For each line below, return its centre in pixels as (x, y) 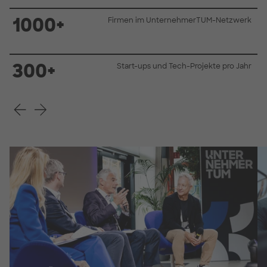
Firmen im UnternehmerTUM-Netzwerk (180, 20)
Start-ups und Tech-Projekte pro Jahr (184, 66)
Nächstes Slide (67, 106)
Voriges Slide (42, 106)
